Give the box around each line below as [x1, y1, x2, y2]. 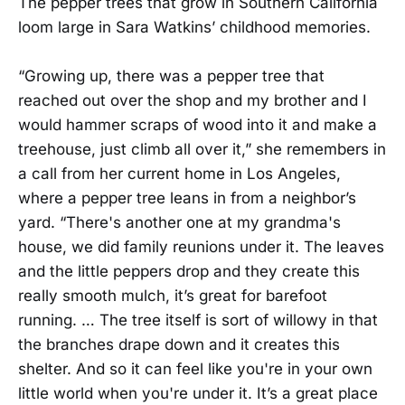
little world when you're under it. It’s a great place [18, 384, 378, 403]
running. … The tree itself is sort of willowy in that [18, 311, 378, 330]
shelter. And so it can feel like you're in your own [18, 360, 372, 379]
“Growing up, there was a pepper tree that [18, 67, 325, 86]
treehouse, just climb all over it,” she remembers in [18, 140, 386, 159]
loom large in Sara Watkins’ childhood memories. [18, 18, 371, 37]
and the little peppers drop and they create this [18, 262, 360, 281]
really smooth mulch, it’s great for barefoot [18, 287, 327, 306]
